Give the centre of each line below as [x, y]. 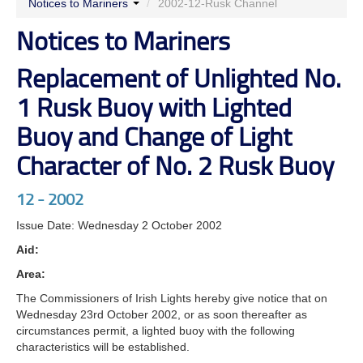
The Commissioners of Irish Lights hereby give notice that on [172, 298]
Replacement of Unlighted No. [179, 77]
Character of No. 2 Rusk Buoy [175, 164]
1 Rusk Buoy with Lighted [154, 106]
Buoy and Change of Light [154, 135]
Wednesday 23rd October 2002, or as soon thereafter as [162, 314]
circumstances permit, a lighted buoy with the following [156, 330]
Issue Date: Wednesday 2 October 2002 [119, 225]
